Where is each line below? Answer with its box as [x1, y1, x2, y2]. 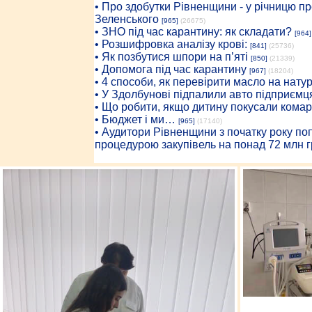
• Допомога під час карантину [94, 63, 247, 75]
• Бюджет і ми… [94, 114, 175, 125]
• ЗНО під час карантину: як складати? [94, 26, 292, 38]
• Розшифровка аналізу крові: [94, 38, 247, 50]
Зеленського [94, 13, 159, 25]
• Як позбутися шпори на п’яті [94, 51, 248, 63]
